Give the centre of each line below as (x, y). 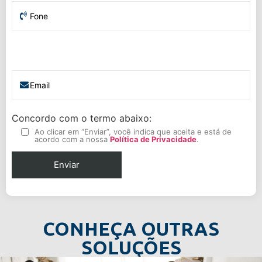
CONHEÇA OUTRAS (131, 229)
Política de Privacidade (153, 139)
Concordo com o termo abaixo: (82, 118)
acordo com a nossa (72, 139)
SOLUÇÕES (131, 248)
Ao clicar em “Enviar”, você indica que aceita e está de (133, 132)
